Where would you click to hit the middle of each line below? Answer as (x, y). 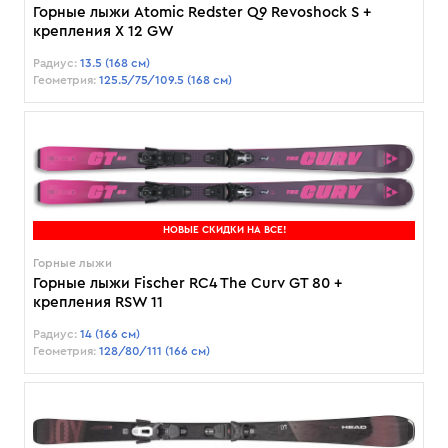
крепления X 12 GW (103, 32)
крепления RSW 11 (98, 303)
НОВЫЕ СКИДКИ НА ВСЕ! (224, 230)
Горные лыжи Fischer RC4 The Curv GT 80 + (187, 284)
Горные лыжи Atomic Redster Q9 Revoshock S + (202, 13)
